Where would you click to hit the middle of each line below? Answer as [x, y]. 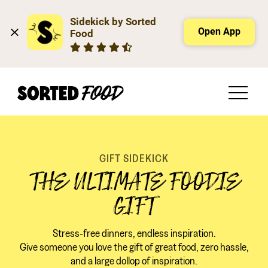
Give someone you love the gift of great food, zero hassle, [134, 247]
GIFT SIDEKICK [134, 158]
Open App [220, 31]
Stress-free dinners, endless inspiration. [134, 233]
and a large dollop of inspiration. [134, 261]
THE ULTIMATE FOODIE [134, 182]
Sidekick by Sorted [113, 22]
